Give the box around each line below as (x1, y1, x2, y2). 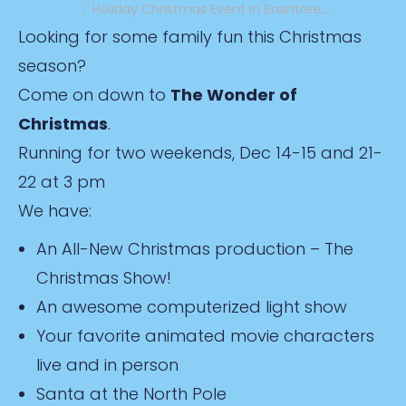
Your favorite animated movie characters (36, 324, 374, 347)
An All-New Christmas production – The (36, 237, 353, 260)
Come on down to (18, 83, 170, 106)
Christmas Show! (36, 266, 171, 289)
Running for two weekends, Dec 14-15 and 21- (18, 141, 382, 164)
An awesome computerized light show (36, 295, 347, 318)
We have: (18, 199, 92, 222)
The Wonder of (170, 83, 297, 106)
